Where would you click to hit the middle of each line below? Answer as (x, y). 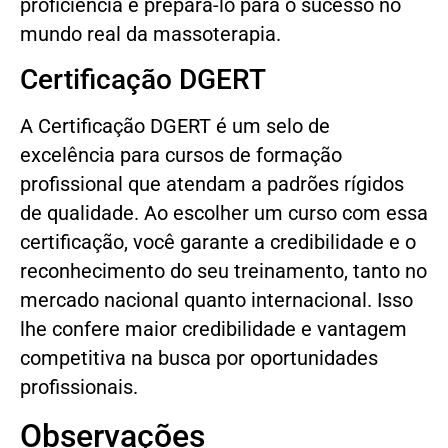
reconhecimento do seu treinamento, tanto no (223, 272)
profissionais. (79, 388)
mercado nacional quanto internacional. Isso (216, 301)
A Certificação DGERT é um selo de (175, 127)
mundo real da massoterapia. (150, 34)
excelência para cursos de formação (181, 156)
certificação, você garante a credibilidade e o (218, 243)
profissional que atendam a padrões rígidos (212, 185)
